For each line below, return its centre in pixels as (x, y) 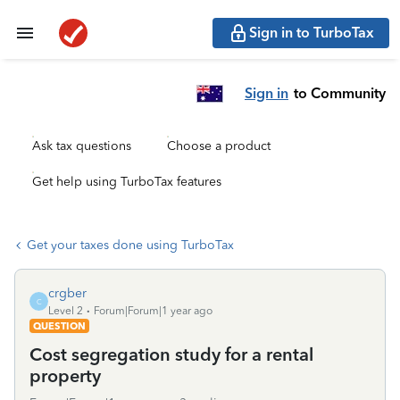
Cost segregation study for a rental (171, 354)
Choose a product (219, 146)
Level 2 (66, 311)
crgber (67, 293)
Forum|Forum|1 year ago (153, 311)
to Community (340, 93)
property (65, 376)
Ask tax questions (82, 146)
